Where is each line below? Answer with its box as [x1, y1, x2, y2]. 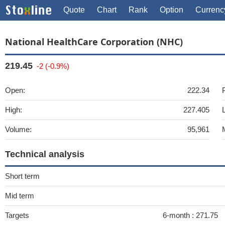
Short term [5, 172, 40, 180]
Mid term [5, 191, 34, 200]
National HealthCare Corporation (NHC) [5, 36, 183, 48]
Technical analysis [5, 149, 84, 159]
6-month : [163, 211, 196, 219]
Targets [5, 211, 29, 219]
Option [160, 6, 183, 14]
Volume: [5, 125, 32, 134]
